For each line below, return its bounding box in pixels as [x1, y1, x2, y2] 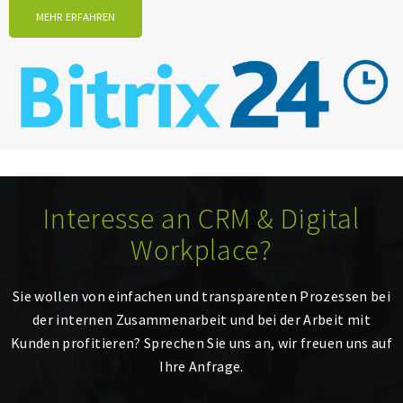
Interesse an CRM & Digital [43, 200, 360, 237]
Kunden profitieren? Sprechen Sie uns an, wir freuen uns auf [10, 333, 393, 352]
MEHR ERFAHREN [36, 9, 115, 24]
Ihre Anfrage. [159, 356, 244, 375]
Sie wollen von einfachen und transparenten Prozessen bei [12, 286, 391, 305]
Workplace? [130, 231, 273, 268]
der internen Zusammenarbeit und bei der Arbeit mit [32, 309, 371, 328]
